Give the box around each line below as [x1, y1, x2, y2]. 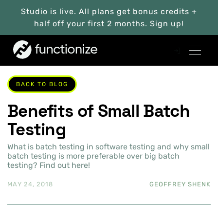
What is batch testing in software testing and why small [7, 142, 210, 152]
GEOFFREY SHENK [149, 181, 211, 188]
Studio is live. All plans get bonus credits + [20, 7, 197, 17]
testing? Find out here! [7, 161, 90, 170]
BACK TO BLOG [16, 81, 68, 88]
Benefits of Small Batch [7, 100, 190, 122]
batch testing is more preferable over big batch [7, 151, 180, 161]
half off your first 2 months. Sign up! [34, 19, 184, 29]
